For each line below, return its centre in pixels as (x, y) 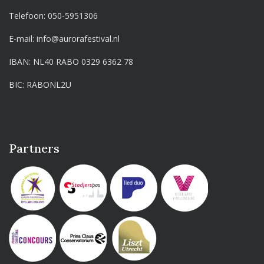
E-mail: (23, 38)
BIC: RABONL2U (40, 84)
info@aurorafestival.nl (78, 38)
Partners (34, 148)
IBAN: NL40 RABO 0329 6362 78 (71, 61)
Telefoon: (29, 15)
